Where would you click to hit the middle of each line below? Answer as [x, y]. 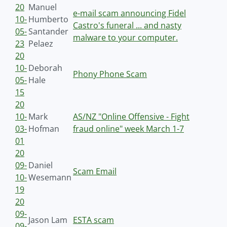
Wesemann [50, 177]
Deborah [45, 68]
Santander [48, 31]
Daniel [41, 165]
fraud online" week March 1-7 [128, 129]
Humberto [48, 19]
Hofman [44, 129]
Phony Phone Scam [110, 74]
